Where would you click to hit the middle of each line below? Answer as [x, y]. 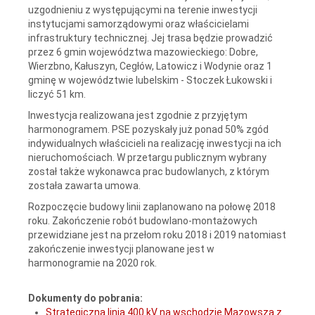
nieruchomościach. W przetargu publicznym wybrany [147, 157]
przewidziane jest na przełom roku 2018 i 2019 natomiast [157, 234]
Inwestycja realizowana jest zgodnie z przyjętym [138, 115]
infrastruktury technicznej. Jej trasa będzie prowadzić [150, 38]
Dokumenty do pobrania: [85, 298]
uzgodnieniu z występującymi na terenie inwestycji [143, 9]
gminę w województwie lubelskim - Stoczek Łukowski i [150, 80]
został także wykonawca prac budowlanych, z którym [149, 171]
